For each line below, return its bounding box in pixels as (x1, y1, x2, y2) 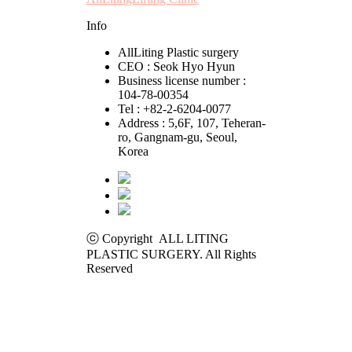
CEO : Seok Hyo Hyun (118, 59, 235, 73)
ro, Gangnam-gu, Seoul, (118, 130, 237, 144)
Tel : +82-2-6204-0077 (118, 101, 231, 115)
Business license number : (118, 73, 246, 87)
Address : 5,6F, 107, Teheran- (118, 115, 266, 130)
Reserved (86, 261, 133, 275)
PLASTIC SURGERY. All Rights (86, 247, 256, 261)
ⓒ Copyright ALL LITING (86, 231, 229, 245)
